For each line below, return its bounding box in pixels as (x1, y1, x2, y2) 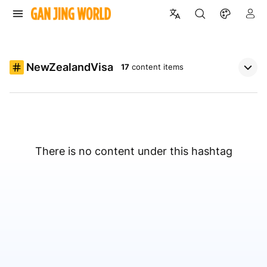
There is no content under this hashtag (35, 145, 232, 158)
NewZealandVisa (26, 61, 113, 74)
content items (132, 62, 184, 72)
